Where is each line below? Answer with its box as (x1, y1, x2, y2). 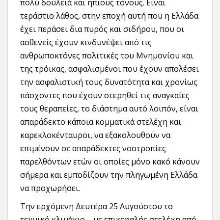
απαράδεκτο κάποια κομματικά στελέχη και (20, 116, 181, 127)
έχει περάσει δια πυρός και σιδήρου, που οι (20, 23, 184, 34)
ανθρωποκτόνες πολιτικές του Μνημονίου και (20, 50, 193, 61)
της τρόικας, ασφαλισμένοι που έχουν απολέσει (20, 63, 199, 74)
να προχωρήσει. (20, 182, 80, 193)
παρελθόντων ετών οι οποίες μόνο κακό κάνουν (20, 156, 200, 167)
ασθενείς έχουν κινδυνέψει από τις (20, 36, 152, 48)
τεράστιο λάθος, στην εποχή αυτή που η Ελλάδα (20, 10, 198, 21)
